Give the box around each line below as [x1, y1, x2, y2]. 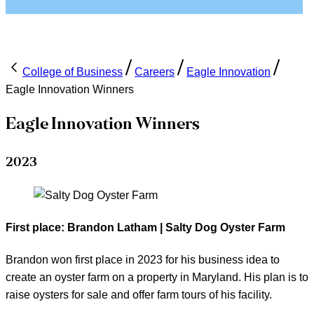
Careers [135, 66, 175, 78]
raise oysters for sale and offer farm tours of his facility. [6, 289, 272, 301]
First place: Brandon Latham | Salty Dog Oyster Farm [6, 221, 285, 233]
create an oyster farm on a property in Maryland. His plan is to [6, 271, 308, 284]
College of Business [22, 66, 123, 78]
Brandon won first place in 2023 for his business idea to [6, 254, 280, 266]
